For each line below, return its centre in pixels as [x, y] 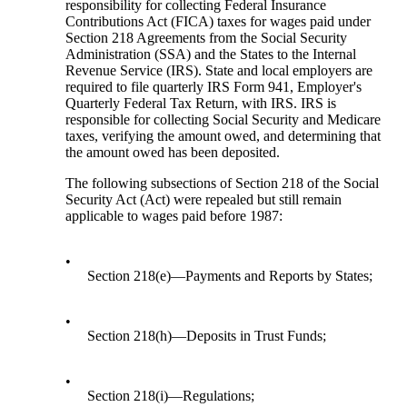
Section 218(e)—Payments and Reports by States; [230, 276]
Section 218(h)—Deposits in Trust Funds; [207, 336]
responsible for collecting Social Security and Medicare [223, 120]
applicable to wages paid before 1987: [174, 216]
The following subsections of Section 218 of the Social [223, 184]
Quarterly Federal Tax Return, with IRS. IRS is [201, 104]
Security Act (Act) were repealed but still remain [204, 200]
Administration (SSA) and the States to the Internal [211, 55]
